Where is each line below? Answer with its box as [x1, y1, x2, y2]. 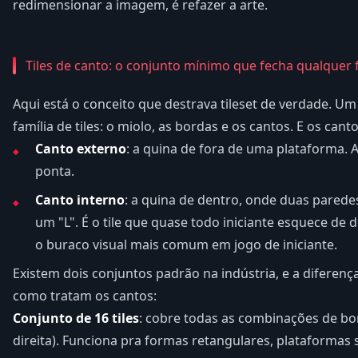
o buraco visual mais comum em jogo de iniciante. [35, 236, 337, 254]
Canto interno [35, 191, 125, 209]
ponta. [35, 162, 74, 181]
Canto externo [35, 140, 126, 158]
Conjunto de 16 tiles [13, 309, 139, 328]
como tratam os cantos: [13, 287, 157, 305]
